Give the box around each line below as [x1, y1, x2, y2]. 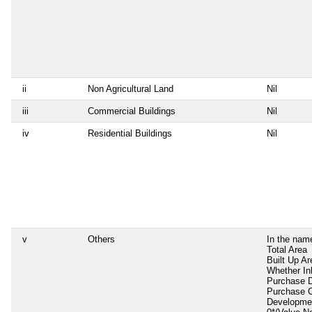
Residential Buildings [88, 127, 172, 139]
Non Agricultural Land [88, 83, 173, 94]
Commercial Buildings [88, 105, 175, 116]
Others [88, 233, 115, 244]
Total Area [267, 244, 307, 255]
